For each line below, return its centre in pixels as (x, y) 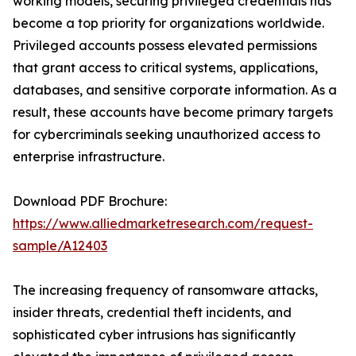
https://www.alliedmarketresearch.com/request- (163, 224)
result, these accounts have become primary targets (173, 112)
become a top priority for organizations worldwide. (168, 23)
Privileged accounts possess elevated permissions (165, 46)
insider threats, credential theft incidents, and (152, 313)
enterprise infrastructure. (89, 157)
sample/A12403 (60, 246)
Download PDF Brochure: (90, 201)
